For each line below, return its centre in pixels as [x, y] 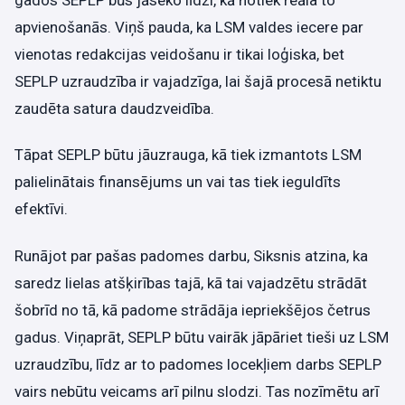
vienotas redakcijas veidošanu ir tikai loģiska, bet [179, 54]
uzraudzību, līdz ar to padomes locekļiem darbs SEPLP [198, 364]
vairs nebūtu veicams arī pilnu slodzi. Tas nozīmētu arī [197, 391]
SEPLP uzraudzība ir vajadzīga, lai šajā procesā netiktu [198, 81]
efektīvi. [41, 209]
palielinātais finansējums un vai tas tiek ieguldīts [178, 182]
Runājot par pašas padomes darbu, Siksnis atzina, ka [191, 255]
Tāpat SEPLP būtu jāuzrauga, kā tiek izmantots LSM [188, 155]
